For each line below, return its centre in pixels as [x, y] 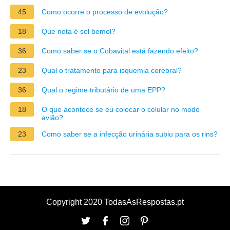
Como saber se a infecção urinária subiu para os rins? [130, 134]
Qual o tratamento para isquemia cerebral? [112, 70]
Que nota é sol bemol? [79, 31]
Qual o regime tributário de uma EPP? [103, 90]
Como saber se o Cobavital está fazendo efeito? [120, 51]
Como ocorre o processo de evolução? [105, 12]
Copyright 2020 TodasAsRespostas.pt [115, 202]
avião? [52, 117]
